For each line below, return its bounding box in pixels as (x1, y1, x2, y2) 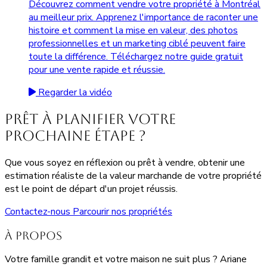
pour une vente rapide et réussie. (29, 63, 165, 77)
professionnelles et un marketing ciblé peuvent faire (29, 37, 246, 51)
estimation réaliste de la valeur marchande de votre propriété (5, 169, 262, 182)
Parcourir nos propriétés (73, 204, 172, 218)
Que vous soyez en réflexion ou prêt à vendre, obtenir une (5, 156, 245, 169)
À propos (5, 229, 62, 242)
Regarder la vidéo (36, 86, 112, 100)
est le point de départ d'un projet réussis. (5, 182, 178, 195)
